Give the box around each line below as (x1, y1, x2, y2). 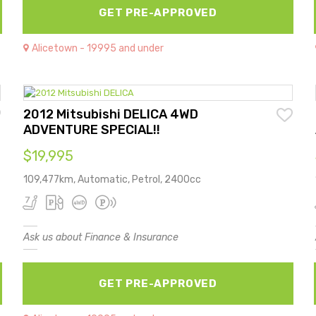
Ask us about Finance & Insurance (23, 231, 179, 243)
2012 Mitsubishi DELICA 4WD (23, 106, 199, 122)
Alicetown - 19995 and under (32, 42, 164, 54)
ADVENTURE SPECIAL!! (23, 121, 161, 138)
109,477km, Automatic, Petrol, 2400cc (23, 173, 202, 186)
